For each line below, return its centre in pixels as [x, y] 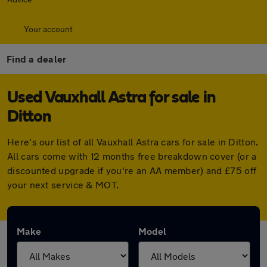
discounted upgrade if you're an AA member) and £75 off [132, 170]
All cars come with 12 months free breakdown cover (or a [132, 156]
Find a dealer [37, 59]
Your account [48, 29]
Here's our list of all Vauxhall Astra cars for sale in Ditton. [133, 142]
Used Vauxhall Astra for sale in [111, 98]
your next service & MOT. [63, 184]
